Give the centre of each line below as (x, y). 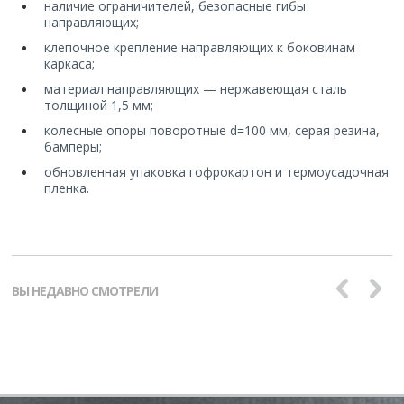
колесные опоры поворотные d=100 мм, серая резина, (212, 131)
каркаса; (70, 64)
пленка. (67, 188)
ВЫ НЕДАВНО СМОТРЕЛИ (85, 291)
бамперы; (73, 147)
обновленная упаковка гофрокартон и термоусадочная (217, 172)
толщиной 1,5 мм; (99, 106)
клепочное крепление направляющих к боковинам (200, 48)
